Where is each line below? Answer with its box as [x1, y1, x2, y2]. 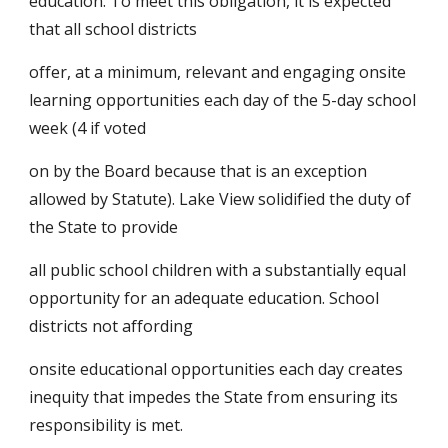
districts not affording [29, 315, 194, 337]
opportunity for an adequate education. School [29, 287, 380, 309]
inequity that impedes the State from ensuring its [29, 386, 399, 408]
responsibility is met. [29, 414, 184, 436]
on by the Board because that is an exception [29, 160, 368, 182]
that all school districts [29, 18, 198, 40]
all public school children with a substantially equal [29, 259, 407, 281]
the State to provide [29, 216, 179, 238]
